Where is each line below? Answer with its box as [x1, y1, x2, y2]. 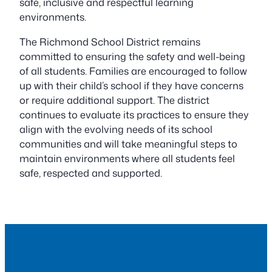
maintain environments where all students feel [19, 151, 235, 165]
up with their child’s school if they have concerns [19, 78, 243, 92]
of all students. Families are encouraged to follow [19, 63, 247, 78]
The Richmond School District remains [19, 34, 200, 49]
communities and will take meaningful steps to [19, 136, 237, 151]
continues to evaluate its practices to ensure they [19, 107, 249, 121]
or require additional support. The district [19, 92, 209, 107]
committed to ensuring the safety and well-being [19, 49, 245, 63]
